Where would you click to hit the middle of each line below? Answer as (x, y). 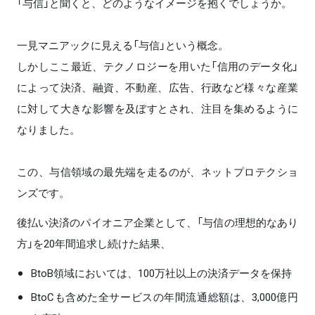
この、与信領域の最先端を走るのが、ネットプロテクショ (157, 171)
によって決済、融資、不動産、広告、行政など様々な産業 (157, 87)
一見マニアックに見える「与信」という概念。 (123, 45)
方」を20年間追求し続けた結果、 (94, 243)
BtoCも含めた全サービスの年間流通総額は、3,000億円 (165, 296)
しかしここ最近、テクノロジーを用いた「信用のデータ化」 (157, 66)
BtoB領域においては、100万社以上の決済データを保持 (161, 272)
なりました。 (49, 129)
